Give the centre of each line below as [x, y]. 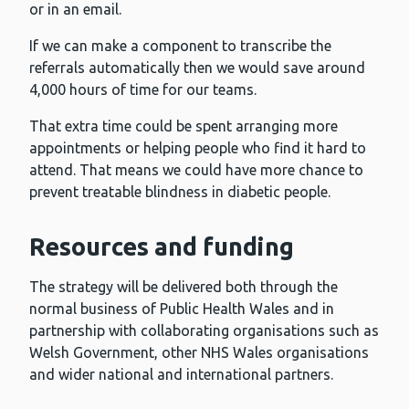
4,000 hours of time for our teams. [143, 90]
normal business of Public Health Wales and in [182, 309]
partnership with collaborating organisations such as [204, 331]
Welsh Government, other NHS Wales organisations [199, 353]
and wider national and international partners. [183, 375]
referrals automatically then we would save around [197, 68]
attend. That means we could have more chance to [196, 170]
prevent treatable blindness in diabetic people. [180, 192]
